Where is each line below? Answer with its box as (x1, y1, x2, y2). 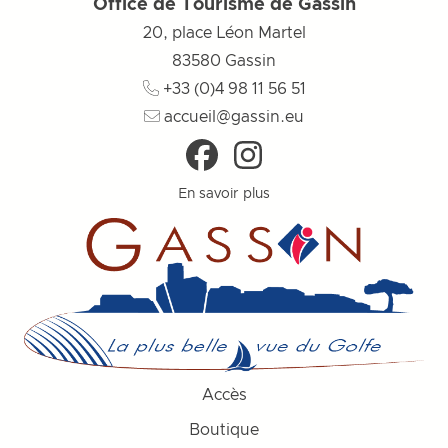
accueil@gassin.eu (160, 108, 304, 125)
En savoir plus (178, 186, 270, 201)
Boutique (189, 421, 259, 438)
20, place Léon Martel (142, 24, 306, 41)
